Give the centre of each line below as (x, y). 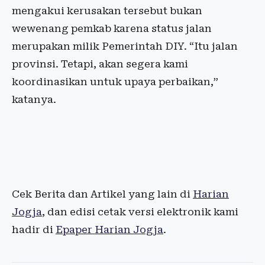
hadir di (34, 230)
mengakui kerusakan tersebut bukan (107, 11)
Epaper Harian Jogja (109, 230)
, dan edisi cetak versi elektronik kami (140, 212)
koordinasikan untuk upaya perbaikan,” (115, 82)
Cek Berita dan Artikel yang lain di (102, 194)
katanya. (36, 100)
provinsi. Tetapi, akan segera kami (100, 64)
